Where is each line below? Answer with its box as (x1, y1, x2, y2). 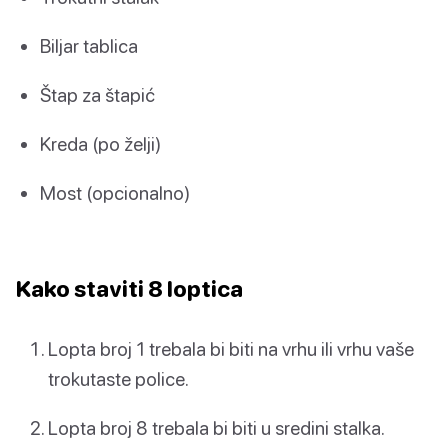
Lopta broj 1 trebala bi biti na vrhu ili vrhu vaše (48, 336, 414, 360)
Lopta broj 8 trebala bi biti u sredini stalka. (48, 415, 384, 439)
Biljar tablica (40, 33, 138, 57)
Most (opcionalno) (40, 181, 190, 205)
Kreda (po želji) (40, 132, 161, 156)
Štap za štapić (40, 83, 155, 107)
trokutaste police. (48, 366, 189, 390)
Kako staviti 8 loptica (16, 274, 243, 302)
